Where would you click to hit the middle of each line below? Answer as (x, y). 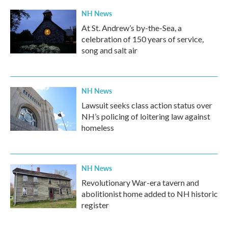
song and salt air (109, 50)
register (95, 205)
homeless (98, 127)
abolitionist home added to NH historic (150, 194)
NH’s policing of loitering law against (146, 116)
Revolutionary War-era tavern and (140, 182)
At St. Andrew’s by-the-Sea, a (132, 28)
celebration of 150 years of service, (142, 39)
